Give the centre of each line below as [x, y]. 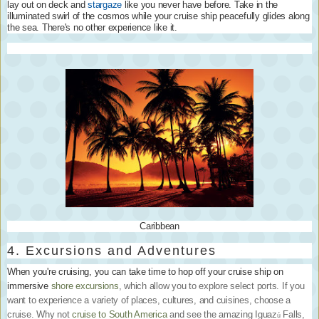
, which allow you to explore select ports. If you [211, 286]
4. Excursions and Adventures [112, 251]
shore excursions [85, 286]
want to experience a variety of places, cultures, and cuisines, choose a [149, 300]
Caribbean [159, 226]
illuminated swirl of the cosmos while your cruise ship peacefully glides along [158, 16]
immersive [28, 286]
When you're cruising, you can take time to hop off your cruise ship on [145, 272]
